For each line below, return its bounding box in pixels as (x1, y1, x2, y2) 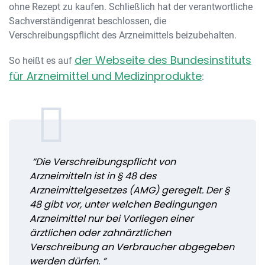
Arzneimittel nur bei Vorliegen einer (30, 212, 193, 225)
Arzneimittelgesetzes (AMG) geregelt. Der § (30, 183, 230, 197)
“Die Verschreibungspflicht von (30, 155, 176, 169)
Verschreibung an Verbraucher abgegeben (30, 240, 234, 254)
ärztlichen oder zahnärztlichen (30, 226, 171, 240)
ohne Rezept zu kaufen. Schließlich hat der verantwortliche (9, 1, 253, 12)
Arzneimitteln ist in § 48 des (30, 169, 156, 183)
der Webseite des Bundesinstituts (75, 53, 251, 67)
